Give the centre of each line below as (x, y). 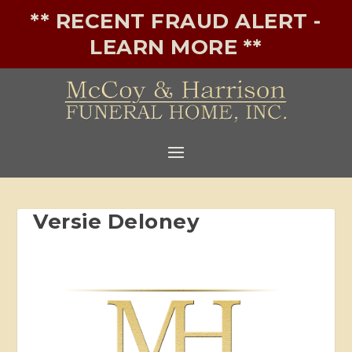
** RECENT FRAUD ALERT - (176, 21)
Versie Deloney (117, 221)
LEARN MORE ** (176, 47)
